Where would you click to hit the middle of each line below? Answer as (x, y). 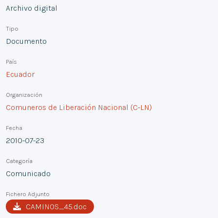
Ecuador (20, 74)
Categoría (19, 161)
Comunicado (28, 173)
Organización (24, 94)
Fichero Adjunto (28, 194)
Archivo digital (32, 8)
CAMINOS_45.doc (56, 206)
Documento (26, 41)
